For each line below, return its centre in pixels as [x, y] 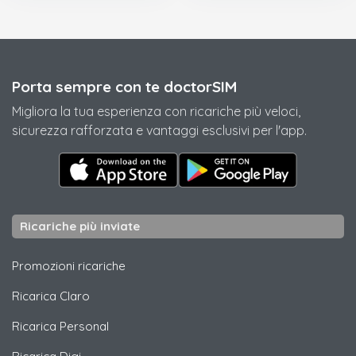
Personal [84, 327]
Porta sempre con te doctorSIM [124, 87]
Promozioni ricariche [69, 266]
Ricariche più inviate [80, 226]
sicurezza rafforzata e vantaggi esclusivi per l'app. [159, 130]
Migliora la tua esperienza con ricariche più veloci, [156, 111]
